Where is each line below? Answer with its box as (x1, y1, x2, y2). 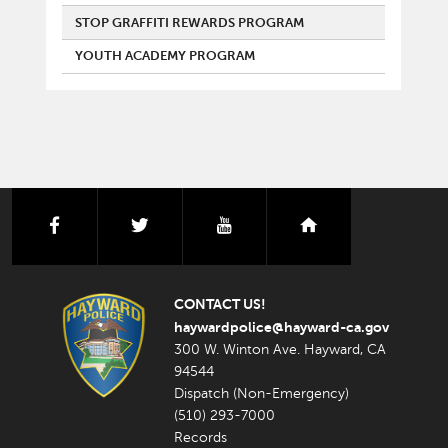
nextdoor (318, 214, 396, 236)
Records (174, 429, 227, 445)
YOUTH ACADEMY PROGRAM (75, 49, 255, 64)
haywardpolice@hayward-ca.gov (174, 318, 392, 335)
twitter (148, 214, 204, 236)
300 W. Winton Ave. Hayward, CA (174, 341, 386, 357)
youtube (231, 214, 302, 236)
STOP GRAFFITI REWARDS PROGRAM (75, 15, 304, 30)
